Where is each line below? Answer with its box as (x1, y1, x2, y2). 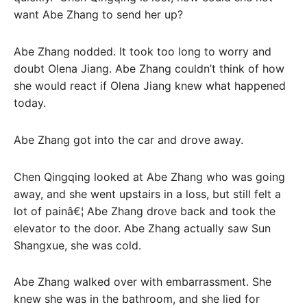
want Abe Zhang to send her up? (14, 8, 183, 22)
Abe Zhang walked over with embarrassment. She (14, 275, 271, 289)
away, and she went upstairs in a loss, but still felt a (14, 186, 281, 201)
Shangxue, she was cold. (14, 238, 141, 252)
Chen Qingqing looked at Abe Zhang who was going (14, 169, 285, 184)
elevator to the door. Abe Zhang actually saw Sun (14, 221, 271, 235)
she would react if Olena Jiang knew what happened (14, 78, 286, 93)
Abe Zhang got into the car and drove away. (14, 132, 243, 147)
